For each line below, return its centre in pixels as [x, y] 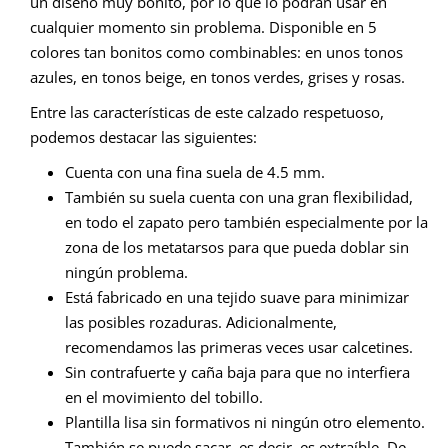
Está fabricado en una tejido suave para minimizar [237, 297]
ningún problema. [126, 272]
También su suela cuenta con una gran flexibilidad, [239, 197]
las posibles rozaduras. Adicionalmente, [201, 322]
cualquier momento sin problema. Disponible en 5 [203, 27]
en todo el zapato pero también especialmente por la [246, 222]
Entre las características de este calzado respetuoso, [207, 112]
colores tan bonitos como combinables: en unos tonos [216, 52]
